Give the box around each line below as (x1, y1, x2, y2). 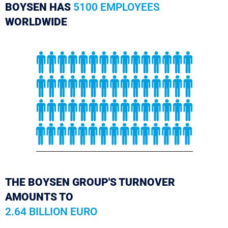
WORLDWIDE (5, 16, 67, 28)
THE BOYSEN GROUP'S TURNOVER (5, 176, 175, 189)
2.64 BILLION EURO (5, 206, 97, 218)
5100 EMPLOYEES (73, 1, 160, 14)
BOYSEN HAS (5, 1, 73, 14)
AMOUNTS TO (5, 191, 73, 204)
